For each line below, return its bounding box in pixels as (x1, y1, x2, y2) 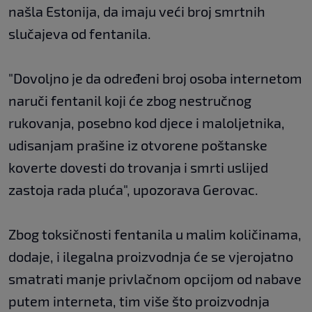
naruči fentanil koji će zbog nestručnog (8, 92, 251, 109)
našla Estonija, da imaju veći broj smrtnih (8, 3, 265, 20)
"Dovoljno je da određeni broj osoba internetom (8, 70, 302, 87)
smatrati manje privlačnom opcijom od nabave (8, 270, 302, 288)
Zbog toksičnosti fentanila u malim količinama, (8, 226, 302, 243)
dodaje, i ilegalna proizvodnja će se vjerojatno (8, 248, 293, 265)
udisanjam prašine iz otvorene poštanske (8, 136, 267, 154)
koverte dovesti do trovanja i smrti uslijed (8, 159, 268, 176)
